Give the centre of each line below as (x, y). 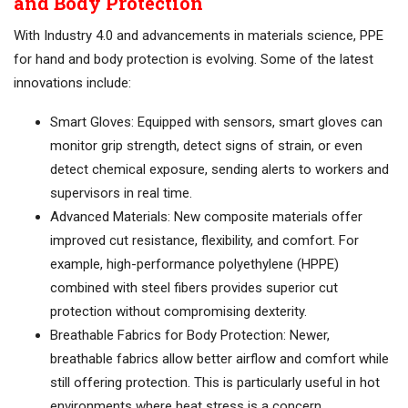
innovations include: (72, 83)
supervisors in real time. (121, 194)
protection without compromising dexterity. (178, 312)
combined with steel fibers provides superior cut (194, 288)
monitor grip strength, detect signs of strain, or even (206, 146)
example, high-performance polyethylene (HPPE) (194, 265)
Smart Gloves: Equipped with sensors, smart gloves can (216, 122)
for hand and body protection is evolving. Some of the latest (194, 60)
